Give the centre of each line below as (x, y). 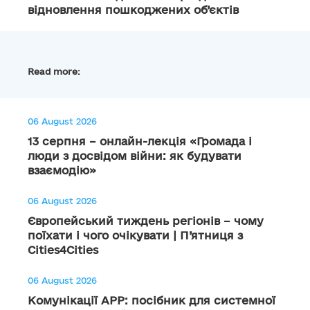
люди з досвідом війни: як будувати (135, 156)
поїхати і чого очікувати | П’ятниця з (135, 235)
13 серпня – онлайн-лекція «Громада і (140, 141)
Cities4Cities (63, 250)
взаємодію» (62, 170)
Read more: (54, 71)
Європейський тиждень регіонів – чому (146, 221)
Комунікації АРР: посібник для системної (152, 300)
